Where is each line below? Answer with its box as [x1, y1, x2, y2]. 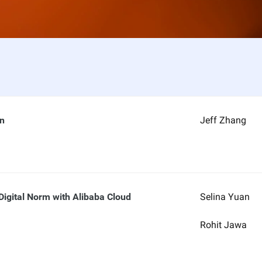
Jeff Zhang [199, 115, 246, 126]
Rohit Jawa [199, 219, 247, 230]
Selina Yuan [199, 191, 250, 202]
